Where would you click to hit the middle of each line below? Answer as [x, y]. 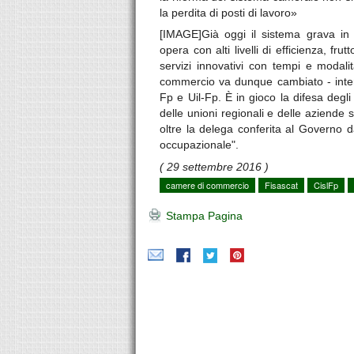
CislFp [326, 185]
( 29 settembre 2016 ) [214, 166]
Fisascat [281, 185]
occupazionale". [199, 145]
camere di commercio [207, 185]
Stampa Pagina [203, 215]
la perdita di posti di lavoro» [228, 13]
